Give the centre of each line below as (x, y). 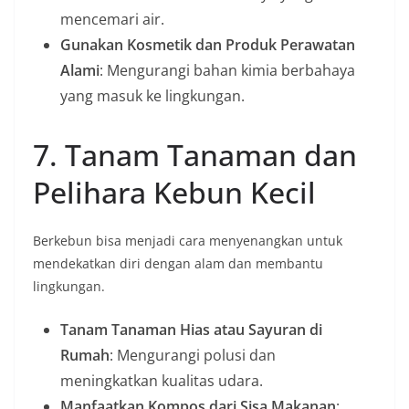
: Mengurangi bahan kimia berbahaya (227, 70)
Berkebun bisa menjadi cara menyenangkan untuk (188, 241)
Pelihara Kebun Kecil (174, 192)
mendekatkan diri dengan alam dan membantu (178, 263)
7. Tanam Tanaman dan (195, 155)
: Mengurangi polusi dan (193, 355)
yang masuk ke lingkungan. (152, 96)
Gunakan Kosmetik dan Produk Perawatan (208, 45)
